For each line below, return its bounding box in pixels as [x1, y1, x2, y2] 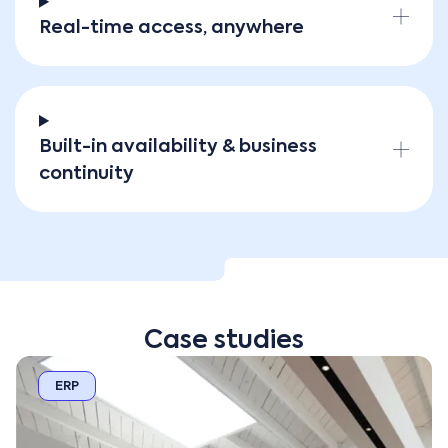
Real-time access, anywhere [39, 18, 304, 37]
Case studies [144, 328, 304, 354]
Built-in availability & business [39, 137, 317, 156]
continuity [39, 164, 134, 183]
